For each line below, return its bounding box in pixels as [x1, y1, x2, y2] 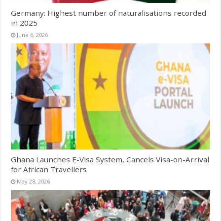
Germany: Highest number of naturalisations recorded [11, 7, 207, 18]
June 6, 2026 [17, 31, 48, 38]
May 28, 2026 [17, 177, 50, 185]
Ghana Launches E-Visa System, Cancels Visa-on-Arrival [11, 154, 210, 164]
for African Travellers [11, 164, 87, 174]
